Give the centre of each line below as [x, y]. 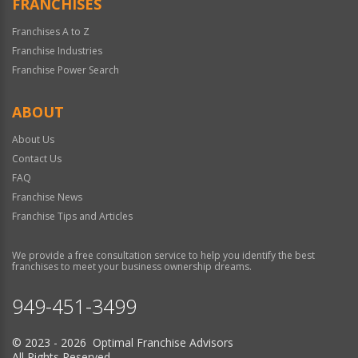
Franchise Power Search [66, 70]
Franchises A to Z [51, 31]
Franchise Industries [57, 50]
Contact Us [37, 158]
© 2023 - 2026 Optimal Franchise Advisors [123, 342]
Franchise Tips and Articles [72, 216]
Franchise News [47, 197]
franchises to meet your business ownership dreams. [132, 266]
